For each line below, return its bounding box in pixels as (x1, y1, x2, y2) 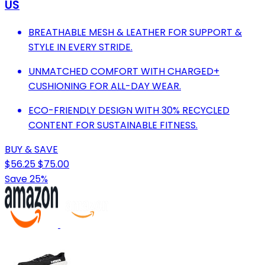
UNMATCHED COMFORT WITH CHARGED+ (28, 64, 219, 78)
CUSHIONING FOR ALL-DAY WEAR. (28, 79, 181, 93)
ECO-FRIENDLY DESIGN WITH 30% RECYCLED (28, 103, 230, 117)
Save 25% (5, 172, 48, 186)
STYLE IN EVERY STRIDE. (28, 40, 132, 54)
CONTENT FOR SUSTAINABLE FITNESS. (28, 118, 198, 132)
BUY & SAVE (5, 142, 58, 156)
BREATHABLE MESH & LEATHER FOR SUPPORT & (28, 25, 242, 39)
